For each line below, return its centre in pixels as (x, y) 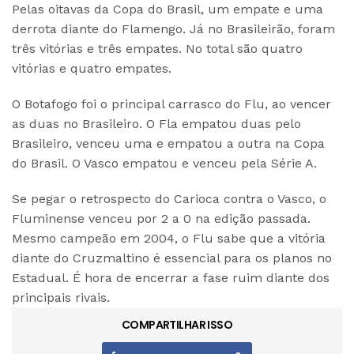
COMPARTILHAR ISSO (177, 324)
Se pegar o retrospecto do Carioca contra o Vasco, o (169, 198)
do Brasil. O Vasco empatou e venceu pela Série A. (164, 163)
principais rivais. (61, 297)
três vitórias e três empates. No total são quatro (157, 48)
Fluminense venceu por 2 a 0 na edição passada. (161, 218)
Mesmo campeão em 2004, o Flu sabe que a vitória (169, 238)
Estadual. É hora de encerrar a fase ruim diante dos (171, 277)
